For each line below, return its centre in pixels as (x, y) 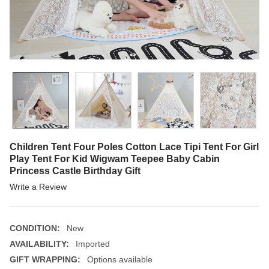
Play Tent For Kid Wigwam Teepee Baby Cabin (115, 159)
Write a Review (38, 186)
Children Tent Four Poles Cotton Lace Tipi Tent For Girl (134, 147)
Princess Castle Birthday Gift (75, 171)
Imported (92, 243)
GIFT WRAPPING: (45, 259)
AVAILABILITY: (39, 243)
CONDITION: (35, 228)
